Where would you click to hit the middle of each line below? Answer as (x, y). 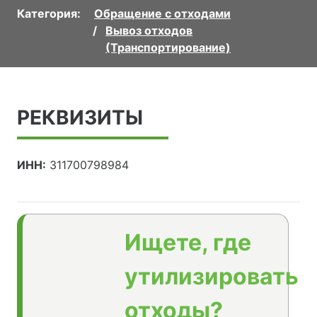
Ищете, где (188, 243)
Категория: (49, 14)
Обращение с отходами (163, 14)
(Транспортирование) (168, 48)
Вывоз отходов (149, 31)
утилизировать (212, 277)
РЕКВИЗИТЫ (80, 118)
